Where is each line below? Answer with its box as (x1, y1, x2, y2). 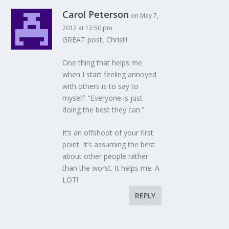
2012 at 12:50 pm (62, 23, 113, 32)
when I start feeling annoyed (62, 70, 157, 80)
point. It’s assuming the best (62, 140, 155, 150)
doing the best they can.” (62, 105, 145, 115)
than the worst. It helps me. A (62, 163, 160, 173)
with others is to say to (62, 81, 139, 91)
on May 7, (131, 11, 159, 20)
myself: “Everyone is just (62, 93, 143, 103)
